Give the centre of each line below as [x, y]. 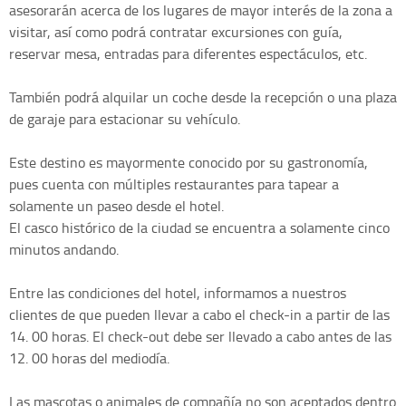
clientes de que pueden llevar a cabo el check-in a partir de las [199, 314]
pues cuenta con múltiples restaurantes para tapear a [174, 184]
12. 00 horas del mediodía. [89, 358]
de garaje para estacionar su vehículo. [125, 118]
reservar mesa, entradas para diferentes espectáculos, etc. [188, 53]
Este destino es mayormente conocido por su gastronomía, [188, 162]
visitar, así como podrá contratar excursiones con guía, [176, 31]
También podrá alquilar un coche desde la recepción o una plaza [203, 97]
